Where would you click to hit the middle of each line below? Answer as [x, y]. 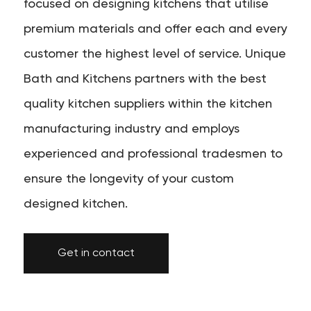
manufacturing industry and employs [131, 129]
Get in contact [96, 253]
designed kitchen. [75, 204]
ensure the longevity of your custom [128, 179]
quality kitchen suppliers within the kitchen [148, 104]
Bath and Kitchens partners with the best [145, 79]
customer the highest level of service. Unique [154, 54]
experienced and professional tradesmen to [153, 154]
